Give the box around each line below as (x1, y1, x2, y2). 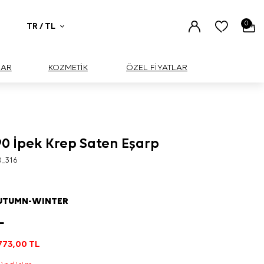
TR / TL (27, 22, 55, 31)
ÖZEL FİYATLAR (126, 63, 187, 72)
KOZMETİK (48, 63, 88, 72)
